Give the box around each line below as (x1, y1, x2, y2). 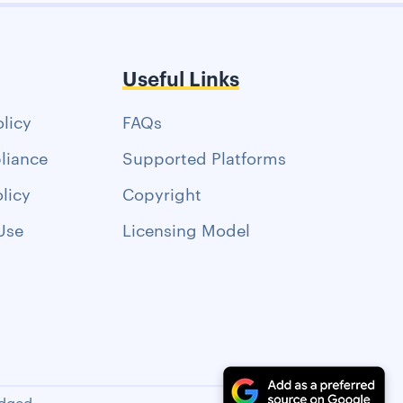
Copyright (122, 181, 202, 204)
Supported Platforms (122, 145, 287, 168)
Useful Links (122, 63, 240, 91)
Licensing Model (122, 217, 251, 240)
